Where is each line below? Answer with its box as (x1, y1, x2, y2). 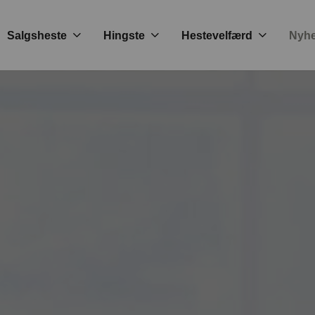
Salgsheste (7, 29, 67, 41)
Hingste (103, 29, 145, 41)
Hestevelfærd (181, 29, 252, 41)
